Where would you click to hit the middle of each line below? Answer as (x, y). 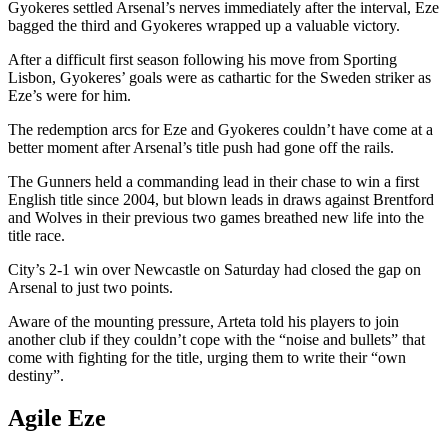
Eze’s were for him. (69, 95)
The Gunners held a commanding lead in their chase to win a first (213, 181)
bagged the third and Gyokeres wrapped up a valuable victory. (204, 25)
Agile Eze (57, 417)
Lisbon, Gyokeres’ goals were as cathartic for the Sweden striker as (219, 77)
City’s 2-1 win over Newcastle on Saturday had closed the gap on (214, 269)
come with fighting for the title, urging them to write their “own (207, 357)
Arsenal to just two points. (90, 287)
